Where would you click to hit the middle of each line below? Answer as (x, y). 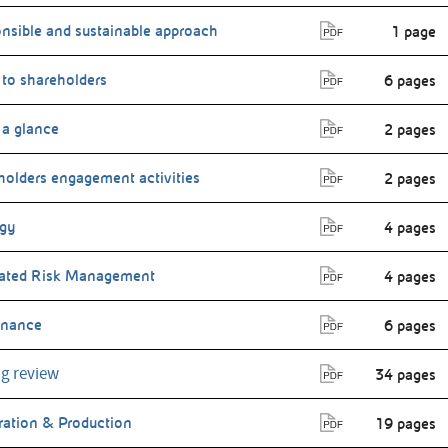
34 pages (405, 375)
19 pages (405, 424)
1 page (413, 32)
